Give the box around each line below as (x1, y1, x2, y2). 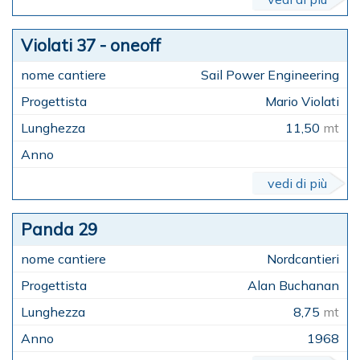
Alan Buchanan (247, 277, 339, 294)
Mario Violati (265, 93, 339, 110)
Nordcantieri (267, 251, 339, 268)
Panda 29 (21, 219, 97, 240)
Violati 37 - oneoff (21, 35, 161, 56)
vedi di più (268, 175, 327, 192)
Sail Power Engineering (201, 67, 339, 84)
